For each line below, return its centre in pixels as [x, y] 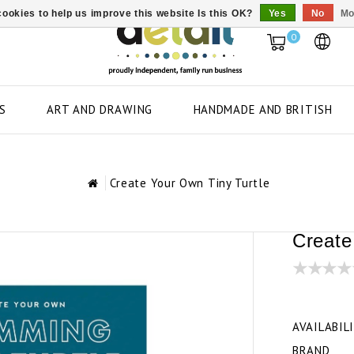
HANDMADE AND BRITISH [263, 109]
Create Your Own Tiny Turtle [190, 183]
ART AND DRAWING [100, 109]
